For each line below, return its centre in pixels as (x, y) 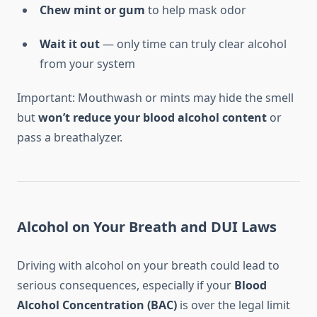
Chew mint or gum (92, 10)
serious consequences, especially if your (126, 286)
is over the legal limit (234, 305)
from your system (87, 64)
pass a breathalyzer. (70, 138)
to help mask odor (196, 10)
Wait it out (70, 44)
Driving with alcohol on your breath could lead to (148, 266)
